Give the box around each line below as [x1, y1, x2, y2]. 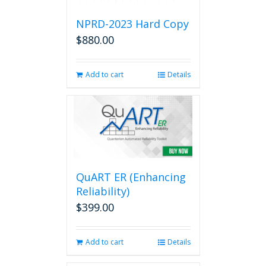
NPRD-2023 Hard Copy [75, 16, 189, 31]
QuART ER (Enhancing [75, 169, 186, 184]
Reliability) [75, 183, 129, 198]
